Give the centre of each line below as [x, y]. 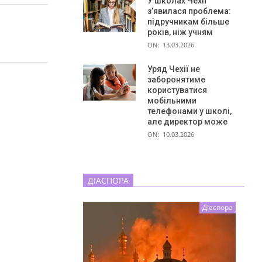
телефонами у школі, [189, 111]
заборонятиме [176, 79]
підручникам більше [188, 21]
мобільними [172, 100]
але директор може [187, 121]
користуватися [177, 90]
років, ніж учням [180, 32]
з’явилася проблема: [189, 11]
